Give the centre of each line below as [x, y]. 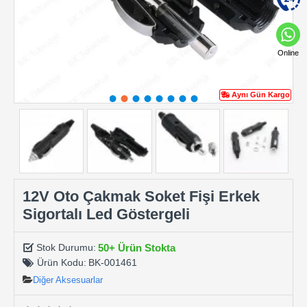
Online [288, 53]
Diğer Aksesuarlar [68, 280]
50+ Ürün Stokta [137, 247]
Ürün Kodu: [62, 262]
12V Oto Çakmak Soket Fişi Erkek [141, 196]
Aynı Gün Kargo [261, 95]
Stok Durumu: [66, 247]
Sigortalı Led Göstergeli [106, 214]
